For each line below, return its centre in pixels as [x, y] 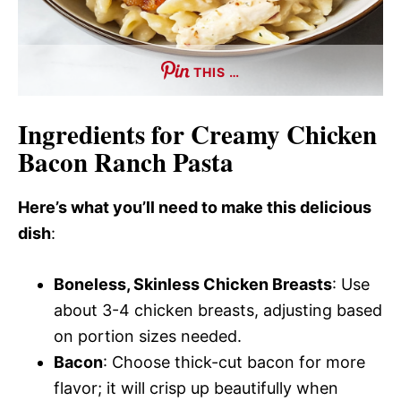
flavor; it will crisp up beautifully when [196, 388]
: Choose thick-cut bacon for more [234, 362]
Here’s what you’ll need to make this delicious [195, 207]
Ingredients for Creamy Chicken [197, 134]
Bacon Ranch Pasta [126, 162]
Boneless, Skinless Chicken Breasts [193, 284]
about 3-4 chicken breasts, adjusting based [218, 310]
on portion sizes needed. [148, 336]
